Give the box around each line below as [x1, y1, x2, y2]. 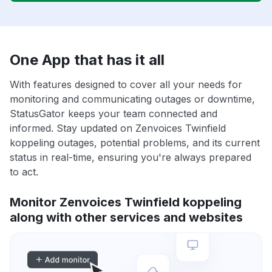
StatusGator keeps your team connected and [10, 107, 217, 120]
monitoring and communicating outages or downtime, [10, 93, 255, 106]
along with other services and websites [10, 210, 243, 225]
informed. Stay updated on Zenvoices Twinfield [10, 122, 226, 135]
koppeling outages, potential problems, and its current [10, 137, 260, 149]
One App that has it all [10, 51, 165, 69]
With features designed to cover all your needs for [10, 78, 242, 91]
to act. [10, 166, 38, 178]
